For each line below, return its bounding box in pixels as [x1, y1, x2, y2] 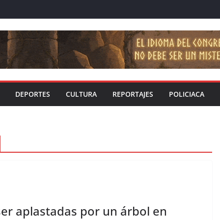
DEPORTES [15, 89, 50, 99]
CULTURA [66, 89, 97, 99]
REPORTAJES [112, 89, 153, 99]
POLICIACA [169, 89, 204, 99]
